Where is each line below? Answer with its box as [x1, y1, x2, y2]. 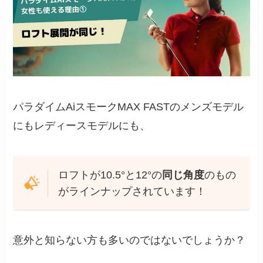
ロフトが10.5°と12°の [58, 168, 162, 181]
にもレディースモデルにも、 [13, 119, 151, 131]
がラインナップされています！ [58, 185, 206, 197]
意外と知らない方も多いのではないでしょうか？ [13, 234, 246, 247]
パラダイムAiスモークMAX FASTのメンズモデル [13, 100, 244, 113]
